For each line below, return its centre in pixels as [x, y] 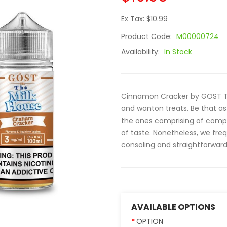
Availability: [141, 52]
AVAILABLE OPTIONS [173, 207]
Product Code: [147, 36]
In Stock [178, 52]
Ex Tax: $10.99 [144, 19]
